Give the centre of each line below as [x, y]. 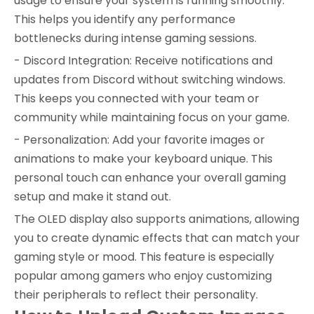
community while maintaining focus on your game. [152, 118]
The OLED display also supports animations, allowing [157, 219]
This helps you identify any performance [125, 20]
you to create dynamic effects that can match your [157, 238]
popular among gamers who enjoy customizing [143, 276]
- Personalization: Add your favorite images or [139, 140]
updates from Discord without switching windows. [150, 80]
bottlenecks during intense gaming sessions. [135, 39]
